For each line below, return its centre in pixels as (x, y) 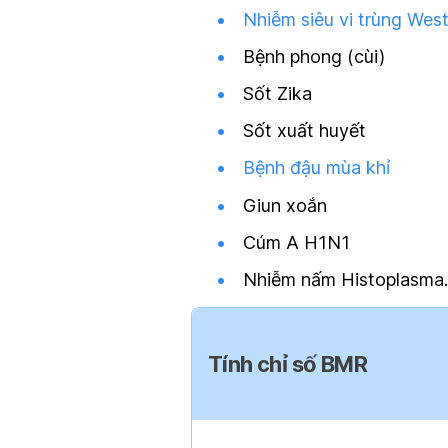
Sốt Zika (277, 93)
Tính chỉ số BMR (287, 363)
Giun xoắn (285, 205)
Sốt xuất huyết (304, 131)
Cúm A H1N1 (296, 242)
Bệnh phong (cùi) (314, 56)
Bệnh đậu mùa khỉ (316, 168)
